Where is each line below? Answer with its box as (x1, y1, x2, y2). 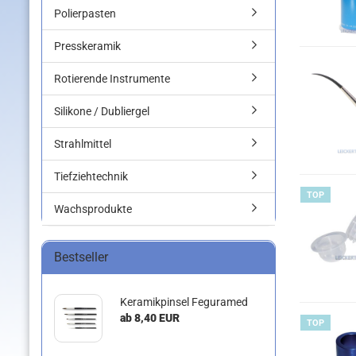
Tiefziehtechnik (54, 170, 128, 183)
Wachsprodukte (54, 203, 132, 215)
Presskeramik (54, 40, 121, 52)
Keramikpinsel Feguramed (119, 296, 248, 308)
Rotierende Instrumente (54, 72, 170, 85)
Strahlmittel (54, 137, 111, 150)
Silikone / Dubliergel (54, 105, 149, 118)
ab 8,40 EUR (119, 311, 180, 324)
